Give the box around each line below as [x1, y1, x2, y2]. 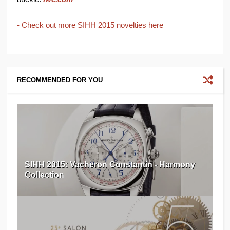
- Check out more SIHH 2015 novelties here [17, 21, 164, 30]
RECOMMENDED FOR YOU [17, 76, 103, 84]
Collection [25, 170, 65, 180]
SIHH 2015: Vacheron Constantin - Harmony [25, 160, 196, 169]
